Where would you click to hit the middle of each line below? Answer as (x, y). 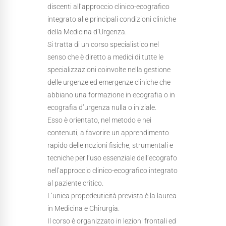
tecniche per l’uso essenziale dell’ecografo (112, 158)
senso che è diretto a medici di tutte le (105, 57)
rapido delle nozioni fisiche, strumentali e (110, 145)
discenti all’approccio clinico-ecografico (108, 7)
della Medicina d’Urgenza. (87, 32)
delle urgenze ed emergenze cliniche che (109, 82)
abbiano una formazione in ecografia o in (111, 95)
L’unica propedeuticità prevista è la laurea (112, 196)
